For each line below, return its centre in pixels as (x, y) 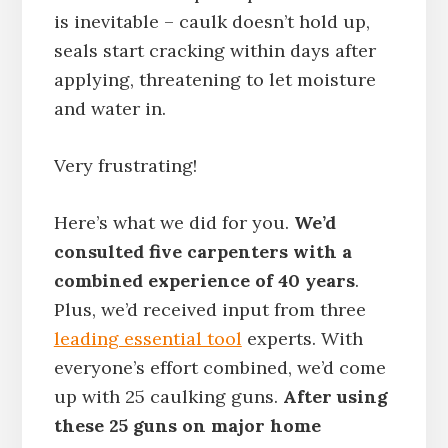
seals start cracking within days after (214, 51)
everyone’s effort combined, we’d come (219, 368)
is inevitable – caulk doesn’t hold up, (211, 22)
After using (335, 397)
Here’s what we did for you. (173, 223)
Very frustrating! (125, 166)
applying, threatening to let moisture (214, 80)
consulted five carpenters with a (202, 252)
